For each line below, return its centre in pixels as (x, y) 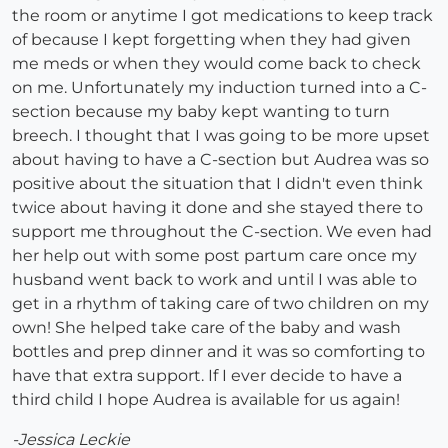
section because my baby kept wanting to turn (201, 112)
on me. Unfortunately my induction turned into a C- (219, 88)
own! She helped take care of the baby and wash (206, 328)
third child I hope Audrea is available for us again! (206, 400)
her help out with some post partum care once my (214, 256)
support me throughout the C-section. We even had (222, 232)
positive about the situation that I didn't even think (217, 184)
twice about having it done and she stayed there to (217, 208)
